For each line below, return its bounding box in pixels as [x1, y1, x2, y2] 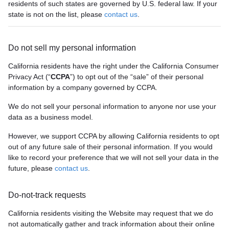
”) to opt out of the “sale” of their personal [70, 73, 203, 81]
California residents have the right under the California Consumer [8, 62, 219, 70]
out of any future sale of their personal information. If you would [8, 143, 213, 151]
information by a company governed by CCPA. [8, 83, 157, 91]
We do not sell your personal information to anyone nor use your [8, 102, 216, 110]
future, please [8, 164, 55, 172]
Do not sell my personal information [8, 43, 136, 52]
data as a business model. [8, 113, 93, 121]
